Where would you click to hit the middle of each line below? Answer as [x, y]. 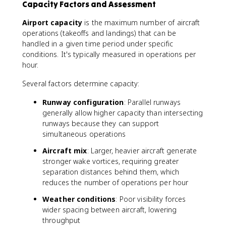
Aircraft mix [65, 151]
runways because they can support [101, 123]
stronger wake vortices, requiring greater [111, 161]
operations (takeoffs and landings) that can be [99, 33]
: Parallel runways [152, 102]
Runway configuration [83, 102]
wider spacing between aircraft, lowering [110, 210]
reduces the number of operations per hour [116, 182]
